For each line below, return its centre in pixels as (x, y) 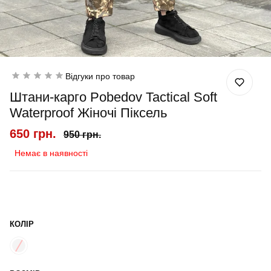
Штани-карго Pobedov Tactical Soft (113, 97)
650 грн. (33, 134)
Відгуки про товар (100, 76)
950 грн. (82, 135)
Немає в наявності (51, 153)
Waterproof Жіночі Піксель (88, 113)
